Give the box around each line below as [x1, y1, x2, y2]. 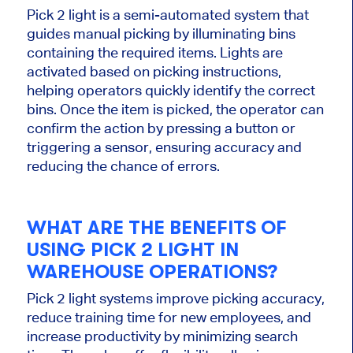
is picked [152, 100, 210, 117]
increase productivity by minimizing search [26, 327, 298, 344]
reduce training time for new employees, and [26, 308, 311, 325]
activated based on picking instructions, [26, 62, 281, 80]
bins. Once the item [26, 100, 153, 117]
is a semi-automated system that [95, 6, 309, 23]
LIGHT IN [157, 239, 239, 262]
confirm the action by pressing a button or [26, 119, 295, 136]
